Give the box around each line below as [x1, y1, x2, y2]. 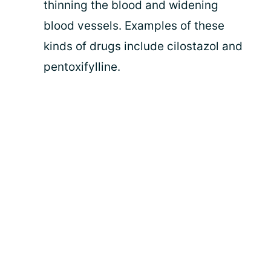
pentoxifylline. [44, 60, 120, 74]
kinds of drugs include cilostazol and [44, 39, 243, 53]
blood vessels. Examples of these [44, 19, 224, 33]
